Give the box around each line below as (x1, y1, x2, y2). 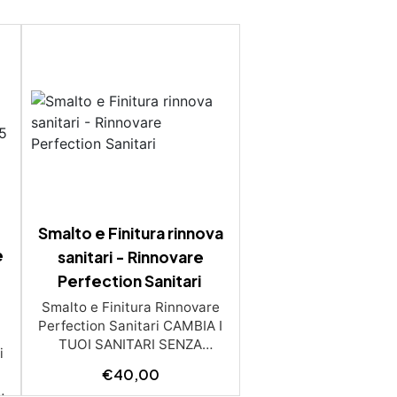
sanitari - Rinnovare (57, 246, 204, 267)
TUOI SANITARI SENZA (58, 335, 203, 353)
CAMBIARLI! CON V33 (60, 354, 201, 371)
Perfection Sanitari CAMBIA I (38, 316, 223, 334)
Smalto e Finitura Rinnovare (41, 298, 220, 315)
